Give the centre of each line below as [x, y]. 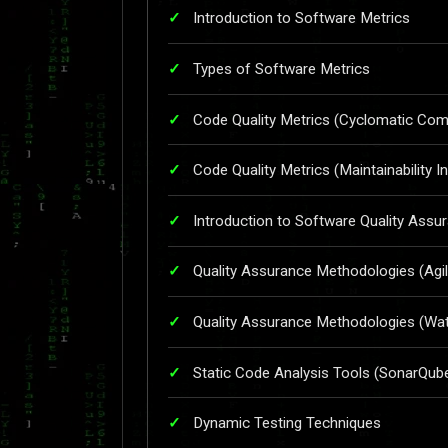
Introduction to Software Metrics [301, 18]
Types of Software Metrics [281, 68]
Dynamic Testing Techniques [287, 423]
